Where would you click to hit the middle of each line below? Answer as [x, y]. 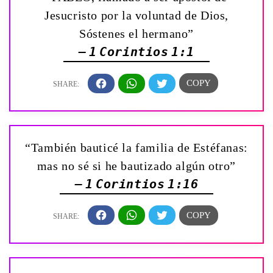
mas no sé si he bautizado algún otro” [136, 165]
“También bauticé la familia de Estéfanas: [136, 147]
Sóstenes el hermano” [136, 34]
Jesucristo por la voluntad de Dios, [136, 16]
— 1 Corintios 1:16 [136, 184]
